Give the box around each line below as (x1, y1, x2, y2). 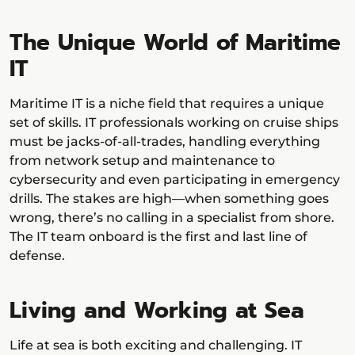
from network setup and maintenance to (10, 153, 275, 169)
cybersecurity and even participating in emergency (10, 172, 340, 188)
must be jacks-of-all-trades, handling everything (10, 134, 320, 150)
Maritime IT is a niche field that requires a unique (10, 96, 324, 112)
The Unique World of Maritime (10, 25, 341, 60)
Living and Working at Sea (10, 293, 304, 328)
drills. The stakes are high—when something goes (10, 191, 329, 207)
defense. (10, 248, 65, 264)
